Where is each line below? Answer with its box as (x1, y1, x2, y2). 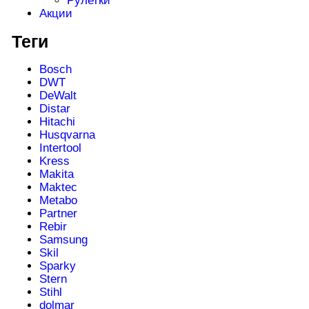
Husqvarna (39, 128, 95, 142)
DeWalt (39, 89, 77, 103)
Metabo (39, 194, 77, 208)
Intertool (39, 141, 81, 155)
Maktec (39, 181, 77, 195)
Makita (39, 168, 74, 181)
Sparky (39, 259, 76, 273)
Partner (39, 207, 77, 221)
